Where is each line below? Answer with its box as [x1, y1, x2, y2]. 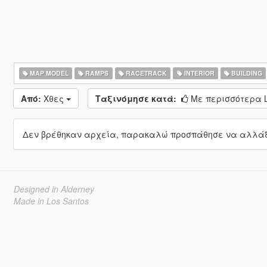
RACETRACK [123, 69, 167, 77]
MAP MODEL [27, 69, 69, 77]
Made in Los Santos [13, 195, 89, 207]
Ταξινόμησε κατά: [95, 92, 176, 104]
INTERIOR [182, 69, 215, 77]
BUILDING [229, 69, 263, 77]
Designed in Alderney [13, 183, 94, 195]
